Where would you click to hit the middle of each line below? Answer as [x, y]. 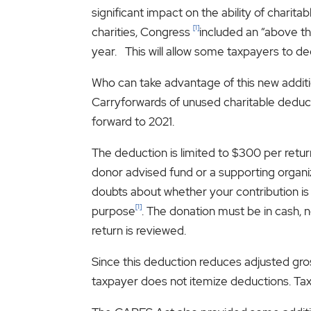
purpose [114, 211]
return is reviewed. [139, 230]
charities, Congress [142, 32]
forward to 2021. [133, 121]
